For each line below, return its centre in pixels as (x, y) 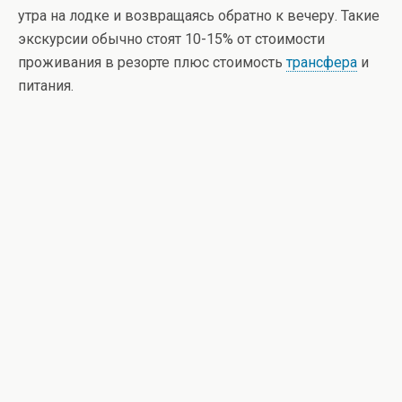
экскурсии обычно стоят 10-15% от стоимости (171, 39)
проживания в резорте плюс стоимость (152, 63)
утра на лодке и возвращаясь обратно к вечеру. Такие (199, 16)
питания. (46, 86)
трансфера (322, 63)
